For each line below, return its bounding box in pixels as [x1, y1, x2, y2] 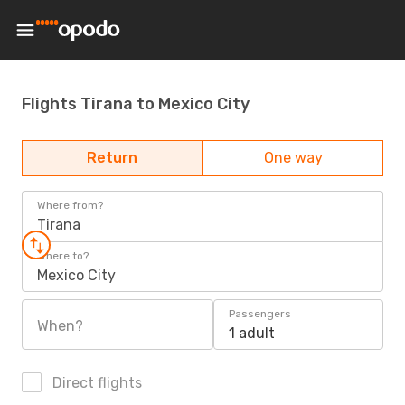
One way [263, 149, 323, 166]
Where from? [37, 199, 103, 212]
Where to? [37, 250, 89, 262]
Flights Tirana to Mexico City [22, 93, 250, 114]
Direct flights [49, 374, 142, 391]
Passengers [229, 307, 291, 320]
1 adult [229, 325, 275, 342]
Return [87, 149, 137, 166]
